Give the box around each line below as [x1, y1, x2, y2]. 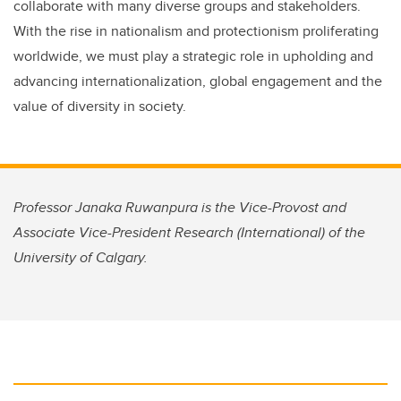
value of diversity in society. [13, 96, 186, 117]
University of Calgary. [13, 247, 148, 269]
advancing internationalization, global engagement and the [13, 71, 382, 92]
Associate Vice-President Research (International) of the [13, 222, 365, 243]
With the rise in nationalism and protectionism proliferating [13, 21, 379, 42]
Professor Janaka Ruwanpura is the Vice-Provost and [13, 197, 346, 218]
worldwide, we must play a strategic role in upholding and [13, 46, 373, 67]
